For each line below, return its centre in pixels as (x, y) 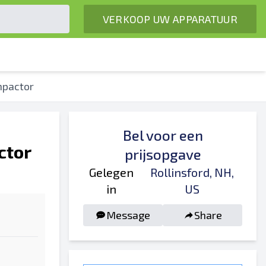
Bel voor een (163, 135)
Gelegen (112, 172)
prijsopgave (163, 154)
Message (128, 215)
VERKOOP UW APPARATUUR (170, 19)
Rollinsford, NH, (192, 172)
